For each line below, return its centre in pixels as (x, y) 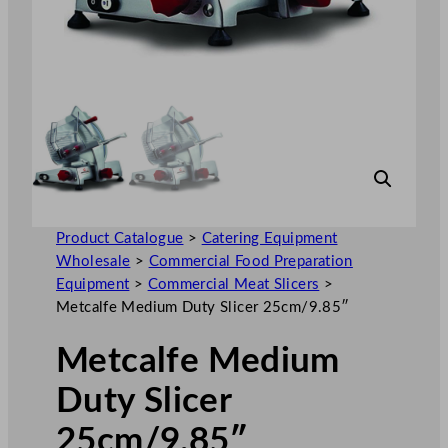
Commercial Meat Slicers (233, 284)
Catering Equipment (269, 238)
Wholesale (93, 261)
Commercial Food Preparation (250, 261)
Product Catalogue (120, 238)
